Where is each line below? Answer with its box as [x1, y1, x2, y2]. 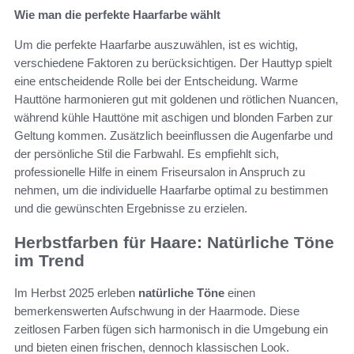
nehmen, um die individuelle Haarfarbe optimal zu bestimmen [14, 183, 328, 198]
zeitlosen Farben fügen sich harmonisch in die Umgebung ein [14, 322, 328, 336]
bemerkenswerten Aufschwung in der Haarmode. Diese [14, 303, 299, 318]
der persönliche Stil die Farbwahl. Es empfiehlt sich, [14, 147, 279, 161]
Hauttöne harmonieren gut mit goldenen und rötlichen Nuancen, [14, 92, 338, 107]
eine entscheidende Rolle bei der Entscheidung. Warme [14, 74, 298, 88]
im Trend [14, 251, 85, 270]
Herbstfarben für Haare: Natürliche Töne [14, 233, 334, 252]
